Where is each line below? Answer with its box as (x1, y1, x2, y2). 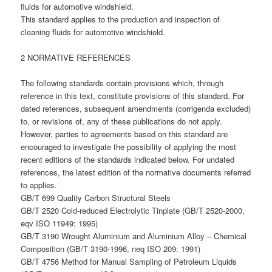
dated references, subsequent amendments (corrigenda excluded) (21, 102, 251, 114)
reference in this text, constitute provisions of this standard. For (21, 89, 245, 101)
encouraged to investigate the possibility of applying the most (21, 140, 237, 152)
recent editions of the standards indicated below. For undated (21, 153, 235, 165)
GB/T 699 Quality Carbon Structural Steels (21, 191, 171, 203)
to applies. (21, 178, 58, 191)
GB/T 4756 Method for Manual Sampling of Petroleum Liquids (21, 255, 237, 267)
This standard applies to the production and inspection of (21, 13, 220, 25)
